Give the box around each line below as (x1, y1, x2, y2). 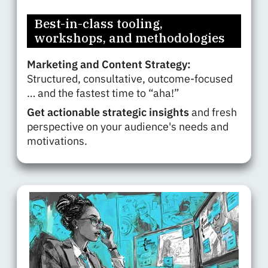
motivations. (27, 134, 90, 148)
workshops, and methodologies (34, 30, 225, 47)
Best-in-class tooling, (34, 16, 163, 32)
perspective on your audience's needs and (27, 120, 229, 134)
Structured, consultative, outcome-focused (27, 72, 233, 86)
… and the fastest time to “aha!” (27, 86, 182, 100)
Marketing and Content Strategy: (27, 57, 191, 72)
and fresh (189, 105, 237, 120)
